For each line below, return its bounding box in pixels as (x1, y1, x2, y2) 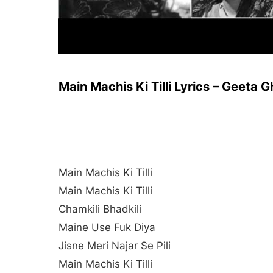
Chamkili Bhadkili (58, 202, 141, 215)
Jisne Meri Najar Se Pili (58, 239, 171, 252)
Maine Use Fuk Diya (58, 221, 155, 233)
